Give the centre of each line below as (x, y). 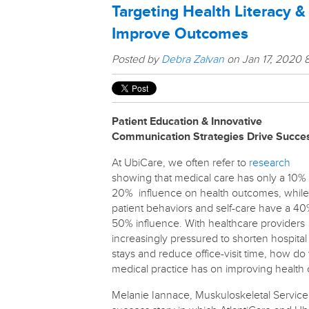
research (270, 163)
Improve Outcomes (180, 34)
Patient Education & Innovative (187, 121)
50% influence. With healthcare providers (208, 223)
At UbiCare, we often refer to (180, 163)
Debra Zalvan (193, 59)
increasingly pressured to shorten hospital (209, 239)
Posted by (137, 59)
